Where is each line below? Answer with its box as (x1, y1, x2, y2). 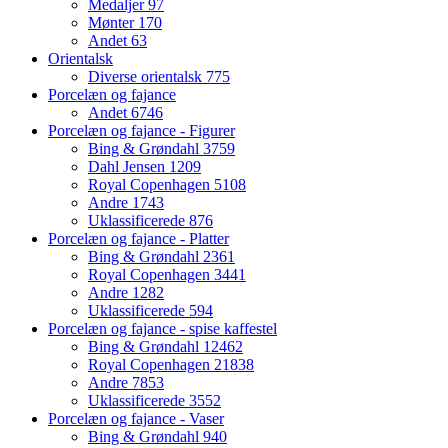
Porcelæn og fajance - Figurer (48, 122, 235, 140)
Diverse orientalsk (88, 68, 206, 86)
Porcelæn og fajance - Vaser (48, 410, 224, 428)
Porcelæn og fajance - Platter (48, 230, 229, 248)
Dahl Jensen (88, 158, 169, 176)
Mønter (88, 14, 138, 32)
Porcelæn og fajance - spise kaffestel (48, 320, 277, 338)
